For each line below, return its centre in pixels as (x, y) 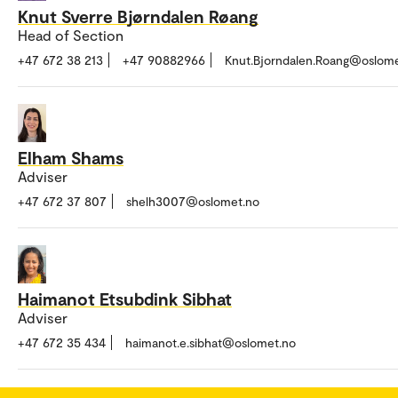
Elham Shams (71, 158)
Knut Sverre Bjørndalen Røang (138, 16)
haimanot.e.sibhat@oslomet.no (211, 342)
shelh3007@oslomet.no (193, 202)
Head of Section (71, 36)
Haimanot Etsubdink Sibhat (125, 298)
